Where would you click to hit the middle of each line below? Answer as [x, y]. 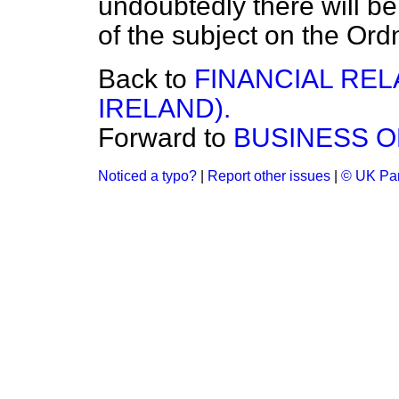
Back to [146, 79]
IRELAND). [164, 108]
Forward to [166, 138]
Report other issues [269, 176]
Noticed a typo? [147, 176]
